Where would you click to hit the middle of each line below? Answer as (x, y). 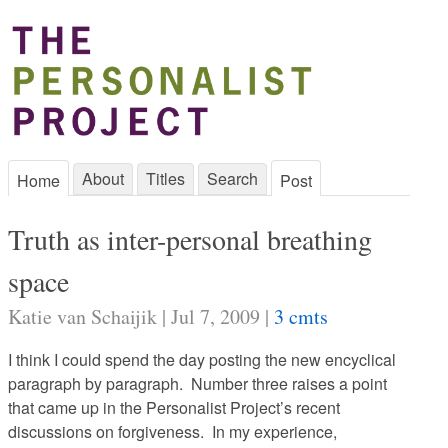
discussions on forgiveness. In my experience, (172, 431)
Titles (165, 178)
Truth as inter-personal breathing (190, 239)
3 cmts (301, 316)
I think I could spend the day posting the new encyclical (202, 359)
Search (232, 178)
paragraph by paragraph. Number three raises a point (197, 383)
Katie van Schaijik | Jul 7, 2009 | (141, 316)
